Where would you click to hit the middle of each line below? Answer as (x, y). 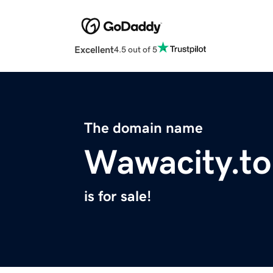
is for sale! (118, 197)
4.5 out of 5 (136, 49)
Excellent (94, 50)
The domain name (144, 128)
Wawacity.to (178, 162)
